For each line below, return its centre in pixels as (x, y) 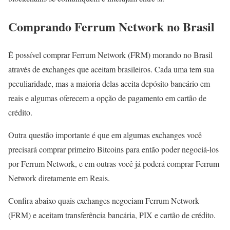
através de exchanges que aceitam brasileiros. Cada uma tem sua (111, 69)
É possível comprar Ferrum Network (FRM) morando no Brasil (110, 54)
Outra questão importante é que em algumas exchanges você (105, 135)
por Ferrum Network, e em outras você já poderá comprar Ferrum (114, 163)
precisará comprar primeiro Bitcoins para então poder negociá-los (113, 149)
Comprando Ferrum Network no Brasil (111, 26)
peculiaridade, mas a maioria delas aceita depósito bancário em (109, 83)
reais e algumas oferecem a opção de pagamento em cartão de (107, 98)
